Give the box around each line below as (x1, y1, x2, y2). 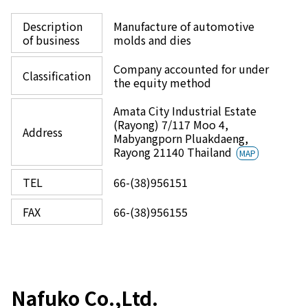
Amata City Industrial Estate (113, 102, 256, 119)
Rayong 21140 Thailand (113, 144, 234, 160)
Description (23, 18, 82, 34)
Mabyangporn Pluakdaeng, (113, 130, 248, 146)
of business (23, 32, 80, 48)
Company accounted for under (113, 60, 269, 77)
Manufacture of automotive (113, 18, 254, 34)
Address (23, 124, 63, 140)
